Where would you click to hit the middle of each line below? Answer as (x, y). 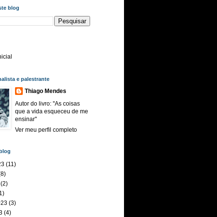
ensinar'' (26, 119)
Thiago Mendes (46, 91)
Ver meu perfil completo (46, 130)
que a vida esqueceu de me (52, 111)
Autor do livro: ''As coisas (47, 104)
